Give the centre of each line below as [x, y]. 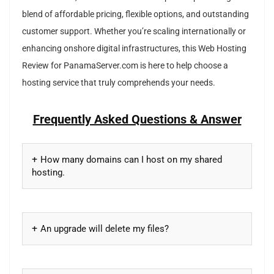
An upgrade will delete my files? [105, 228]
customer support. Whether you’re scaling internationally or [134, 31]
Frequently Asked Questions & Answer [137, 119]
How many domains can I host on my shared [131, 159]
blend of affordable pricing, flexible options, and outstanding [135, 14]
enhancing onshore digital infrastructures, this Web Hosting [134, 48]
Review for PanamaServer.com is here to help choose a [125, 65]
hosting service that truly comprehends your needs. [119, 83]
